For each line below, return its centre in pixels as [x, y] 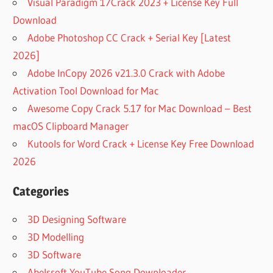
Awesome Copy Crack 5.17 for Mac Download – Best [140, 108]
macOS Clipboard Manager [71, 126]
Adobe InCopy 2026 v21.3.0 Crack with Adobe [126, 73]
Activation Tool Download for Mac [86, 90]
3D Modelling [56, 236]
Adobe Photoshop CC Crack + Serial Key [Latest [129, 37]
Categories [41, 191]
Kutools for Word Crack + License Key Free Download [141, 143]
